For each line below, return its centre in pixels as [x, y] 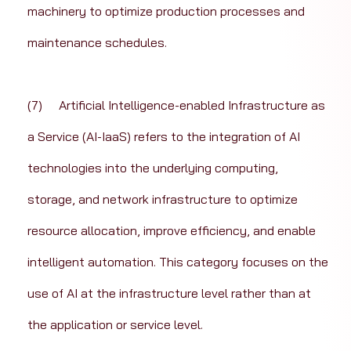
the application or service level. [115, 325]
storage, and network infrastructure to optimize [164, 199]
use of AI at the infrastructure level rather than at [170, 293]
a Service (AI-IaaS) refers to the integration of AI [165, 137]
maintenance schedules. [97, 43]
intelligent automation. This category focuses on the [179, 262]
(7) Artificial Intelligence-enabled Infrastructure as [34, 105]
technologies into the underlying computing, [154, 168]
